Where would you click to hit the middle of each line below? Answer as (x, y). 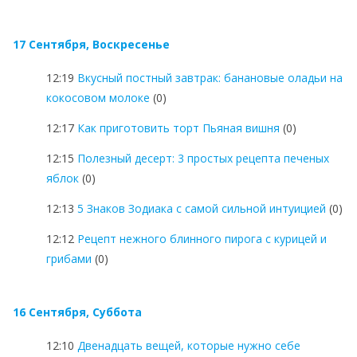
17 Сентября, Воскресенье (91, 44)
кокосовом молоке (98, 97)
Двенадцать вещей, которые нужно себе (189, 345)
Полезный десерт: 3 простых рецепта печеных (203, 158)
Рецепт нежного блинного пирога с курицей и (202, 238)
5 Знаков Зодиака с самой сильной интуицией (202, 208)
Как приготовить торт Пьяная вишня (178, 127)
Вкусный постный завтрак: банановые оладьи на (210, 77)
